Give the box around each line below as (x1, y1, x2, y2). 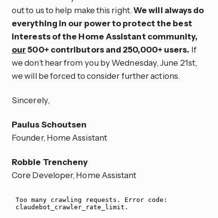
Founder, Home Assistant (12, 132, 107, 143)
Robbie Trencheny (12, 156, 88, 167)
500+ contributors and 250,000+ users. (26, 44, 190, 55)
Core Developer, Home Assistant (12, 169, 137, 180)
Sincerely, (12, 94, 50, 105)
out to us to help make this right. (12, 5, 133, 16)
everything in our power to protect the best (12, 18, 192, 29)
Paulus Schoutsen (12, 119, 87, 129)
